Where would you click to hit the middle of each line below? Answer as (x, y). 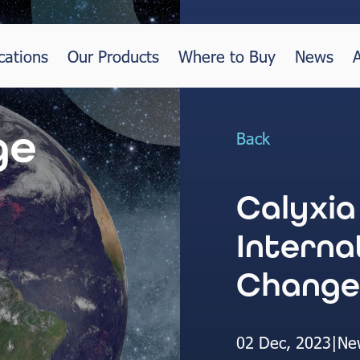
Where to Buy (227, 56)
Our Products (113, 56)
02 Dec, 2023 (284, 341)
